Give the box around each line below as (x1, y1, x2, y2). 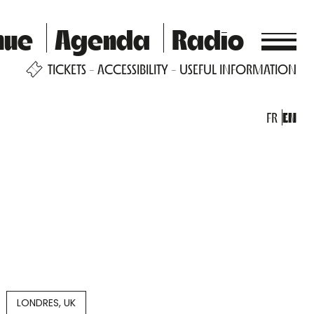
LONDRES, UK (17, 296, 76, 310)
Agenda (54, 22, 150, 55)
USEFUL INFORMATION (179, 61, 296, 77)
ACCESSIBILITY (97, 61, 168, 77)
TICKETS (47, 61, 86, 77)
